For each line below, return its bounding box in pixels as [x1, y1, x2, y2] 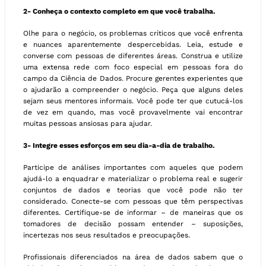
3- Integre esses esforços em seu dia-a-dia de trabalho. [23, 141, 214, 150]
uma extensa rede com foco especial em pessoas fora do [23, 63, 243, 72]
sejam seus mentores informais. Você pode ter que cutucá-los [23, 97, 243, 106]
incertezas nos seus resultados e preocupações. [23, 231, 190, 240]
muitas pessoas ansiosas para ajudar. [23, 119, 152, 128]
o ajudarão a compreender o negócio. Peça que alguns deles [23, 85, 243, 94]
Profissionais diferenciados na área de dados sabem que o [23, 253, 243, 262]
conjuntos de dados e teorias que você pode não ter [23, 186, 243, 195]
